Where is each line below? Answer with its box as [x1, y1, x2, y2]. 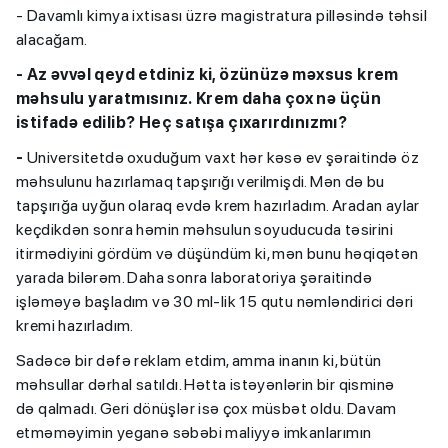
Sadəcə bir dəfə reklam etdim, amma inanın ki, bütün [16, 351, 382, 371]
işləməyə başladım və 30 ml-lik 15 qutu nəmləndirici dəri [16, 292, 414, 312]
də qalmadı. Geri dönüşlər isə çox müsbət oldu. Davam [16, 399, 397, 419]
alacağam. [16, 30, 88, 50]
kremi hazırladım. [16, 316, 134, 336]
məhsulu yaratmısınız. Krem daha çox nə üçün [16, 89, 382, 109]
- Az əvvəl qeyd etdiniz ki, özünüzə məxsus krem [16, 65, 399, 85]
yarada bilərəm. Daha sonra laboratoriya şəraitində [16, 268, 372, 288]
